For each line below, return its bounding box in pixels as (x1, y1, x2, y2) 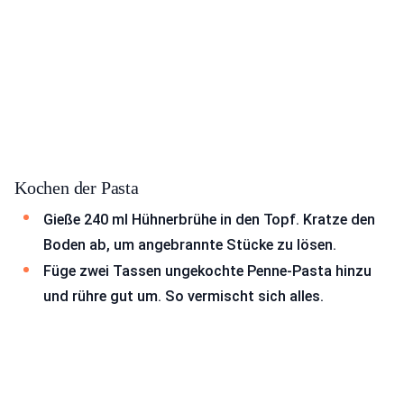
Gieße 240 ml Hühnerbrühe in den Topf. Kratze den (43, 210, 375, 228)
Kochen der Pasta (14, 177, 139, 197)
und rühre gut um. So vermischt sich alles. (43, 288, 324, 306)
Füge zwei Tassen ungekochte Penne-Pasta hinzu (43, 262, 372, 280)
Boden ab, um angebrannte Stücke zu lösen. (43, 235, 336, 253)
